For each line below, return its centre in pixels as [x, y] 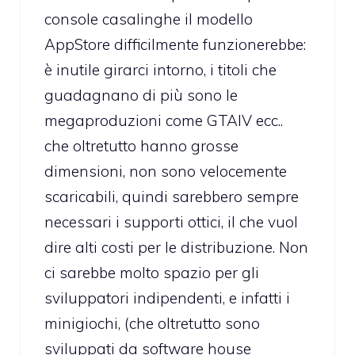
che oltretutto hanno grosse [141, 146]
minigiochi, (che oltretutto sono [152, 324]
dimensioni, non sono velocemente [166, 172]
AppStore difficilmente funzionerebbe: [175, 45]
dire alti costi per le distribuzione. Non [176, 248]
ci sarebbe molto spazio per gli [152, 273]
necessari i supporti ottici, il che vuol [171, 222]
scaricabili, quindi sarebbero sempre [172, 197]
